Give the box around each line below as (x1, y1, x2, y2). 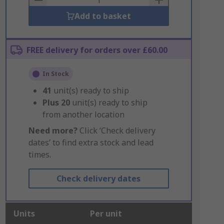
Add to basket (74, 10, 131, 21)
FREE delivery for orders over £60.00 (26, 44, 167, 55)
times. (28, 149, 51, 160)
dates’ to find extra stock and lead (28, 137, 153, 148)
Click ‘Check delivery (77, 125, 155, 136)
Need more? (28, 125, 77, 136)
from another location (42, 109, 124, 120)
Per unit (89, 208, 122, 219)
